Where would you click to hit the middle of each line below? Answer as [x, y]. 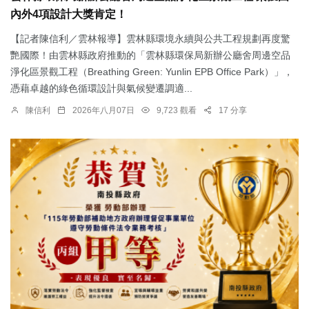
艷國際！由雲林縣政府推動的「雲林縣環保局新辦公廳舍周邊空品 [150, 56]
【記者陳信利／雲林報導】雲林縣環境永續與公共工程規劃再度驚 [150, 39]
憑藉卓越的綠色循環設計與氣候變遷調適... [101, 89]
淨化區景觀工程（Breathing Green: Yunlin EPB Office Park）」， [152, 72]
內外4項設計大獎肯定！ [69, 14]
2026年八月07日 [103, 111]
